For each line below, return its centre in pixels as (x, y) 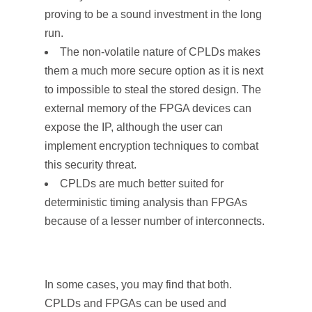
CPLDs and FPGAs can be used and (135, 303)
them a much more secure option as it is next (154, 71)
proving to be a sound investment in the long (153, 14)
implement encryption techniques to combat (151, 146)
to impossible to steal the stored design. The (153, 89)
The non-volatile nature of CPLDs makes (160, 52)
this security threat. (91, 165)
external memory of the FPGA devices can (148, 108)
